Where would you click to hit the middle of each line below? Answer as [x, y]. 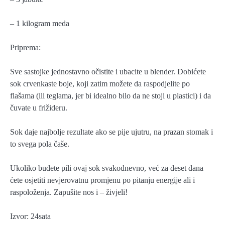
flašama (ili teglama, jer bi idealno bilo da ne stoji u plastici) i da [110, 95]
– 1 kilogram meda [40, 23]
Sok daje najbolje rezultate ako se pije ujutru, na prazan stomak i [111, 132]
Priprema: [25, 47]
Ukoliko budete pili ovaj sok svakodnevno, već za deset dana [107, 168]
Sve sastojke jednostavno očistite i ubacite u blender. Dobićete [108, 71]
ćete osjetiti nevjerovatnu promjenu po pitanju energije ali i [102, 180]
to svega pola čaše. [40, 144]
